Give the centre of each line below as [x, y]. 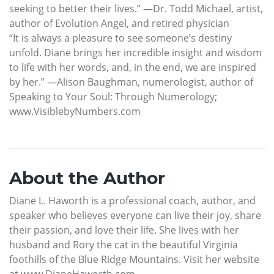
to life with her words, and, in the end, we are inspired [133, 67]
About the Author [87, 178]
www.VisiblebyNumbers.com [75, 111]
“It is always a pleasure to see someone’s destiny [120, 38]
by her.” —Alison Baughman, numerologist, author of [131, 82]
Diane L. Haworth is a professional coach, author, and [132, 200]
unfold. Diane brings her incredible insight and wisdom [135, 52]
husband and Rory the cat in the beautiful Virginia [124, 244]
